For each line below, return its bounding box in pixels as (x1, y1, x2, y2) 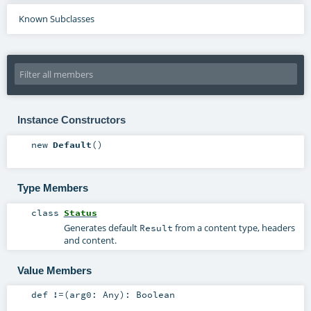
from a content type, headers (172, 221, 295, 235)
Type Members (17, 182, 88, 194)
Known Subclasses (18, 12, 94, 26)
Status (63, 207, 97, 219)
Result (139, 222, 173, 234)
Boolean (135, 289, 175, 301)
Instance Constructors (17, 114, 126, 126)
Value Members (17, 264, 92, 276)
